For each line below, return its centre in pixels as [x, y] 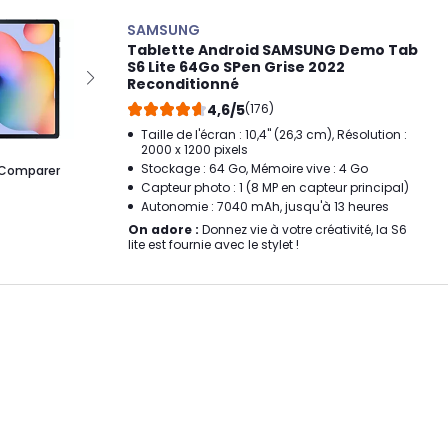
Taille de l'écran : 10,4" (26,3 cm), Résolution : [274, 134]
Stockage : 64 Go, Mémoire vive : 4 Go [254, 168]
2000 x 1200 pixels [194, 149]
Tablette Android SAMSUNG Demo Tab [272, 50]
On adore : [163, 229]
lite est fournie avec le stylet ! [213, 244]
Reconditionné [183, 84]
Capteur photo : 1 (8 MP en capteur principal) [275, 187]
